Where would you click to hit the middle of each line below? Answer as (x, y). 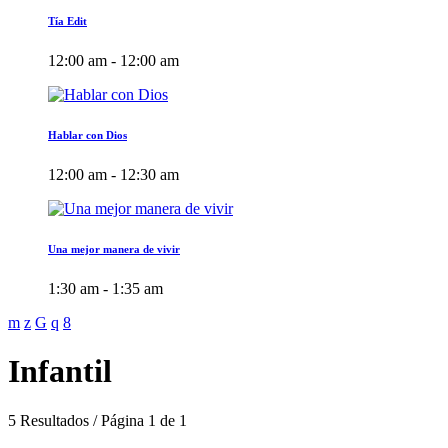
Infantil (60, 371)
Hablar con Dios (87, 134)
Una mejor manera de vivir (114, 248)
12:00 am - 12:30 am (113, 174)
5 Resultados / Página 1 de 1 (97, 420)
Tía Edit (67, 20)
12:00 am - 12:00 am (113, 60)
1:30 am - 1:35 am (105, 288)
